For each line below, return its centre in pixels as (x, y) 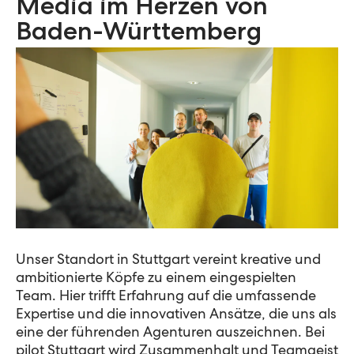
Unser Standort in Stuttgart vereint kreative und (168, 261)
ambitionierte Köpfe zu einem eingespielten (156, 279)
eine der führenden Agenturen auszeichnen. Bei (170, 333)
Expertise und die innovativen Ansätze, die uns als (176, 315)
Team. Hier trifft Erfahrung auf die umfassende (166, 297)
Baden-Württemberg (139, 34)
